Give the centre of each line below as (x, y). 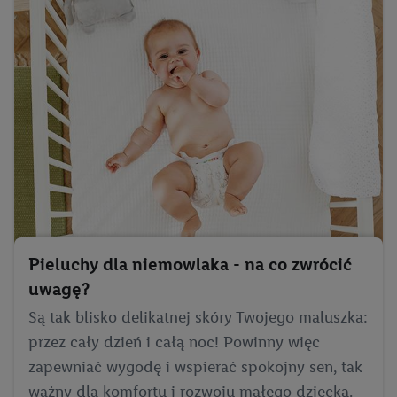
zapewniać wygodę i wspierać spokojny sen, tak (195, 366)
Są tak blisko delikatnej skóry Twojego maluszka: (198, 317)
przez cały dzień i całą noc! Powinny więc (174, 342)
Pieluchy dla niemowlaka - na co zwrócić (190, 264)
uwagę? (59, 288)
